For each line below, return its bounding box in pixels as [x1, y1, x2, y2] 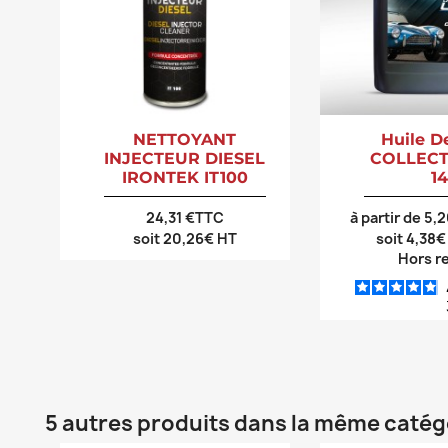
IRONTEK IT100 [121, 168, 248, 188]
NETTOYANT [133, 130, 237, 150]
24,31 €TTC [145, 208, 224, 228]
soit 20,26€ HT [132, 229, 237, 249]
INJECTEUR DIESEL [104, 149, 266, 169]
